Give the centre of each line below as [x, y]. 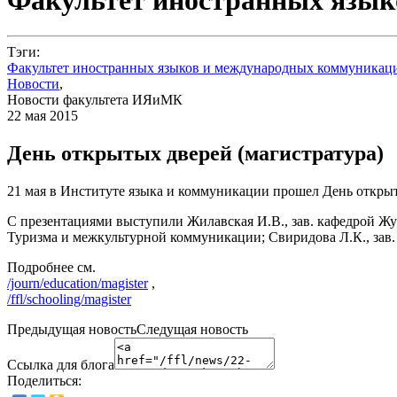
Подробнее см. [51, 268]
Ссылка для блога [61, 365]
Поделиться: [44, 381]
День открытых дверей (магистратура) [195, 154]
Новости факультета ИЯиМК [95, 100]
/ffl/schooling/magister [69, 300]
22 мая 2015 [43, 116]
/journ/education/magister [78, 284]
